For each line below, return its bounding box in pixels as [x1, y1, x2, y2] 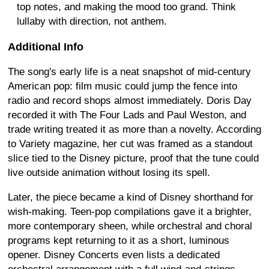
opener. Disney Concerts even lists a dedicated [8, 249, 220, 261]
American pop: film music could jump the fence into [8, 80, 237, 92]
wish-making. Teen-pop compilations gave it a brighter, [8, 205, 252, 217]
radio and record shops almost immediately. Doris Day [8, 94, 252, 106]
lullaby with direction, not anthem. [17, 15, 167, 27]
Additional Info [8, 40, 83, 53]
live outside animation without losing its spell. [8, 166, 210, 178]
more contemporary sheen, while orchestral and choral [8, 220, 252, 232]
